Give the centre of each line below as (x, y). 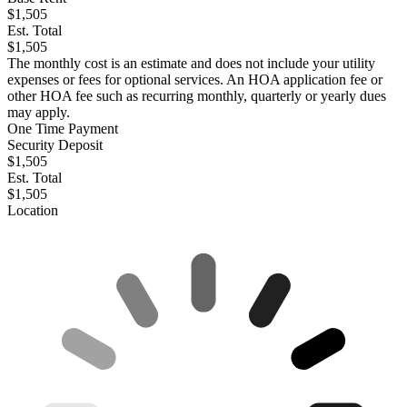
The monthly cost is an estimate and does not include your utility (191, 64)
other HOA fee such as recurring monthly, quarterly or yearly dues (197, 96)
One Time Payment (63, 129)
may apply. (39, 113)
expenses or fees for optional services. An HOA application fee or (195, 80)
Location (33, 211)
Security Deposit (55, 145)
